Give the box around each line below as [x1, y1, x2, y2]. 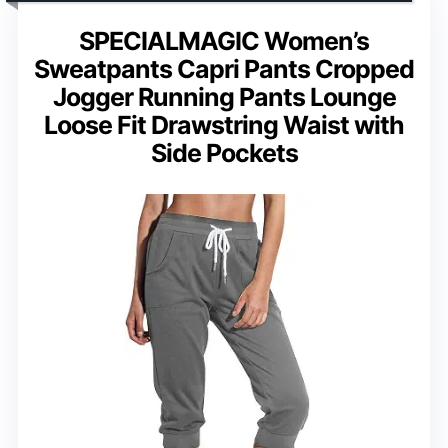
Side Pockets [150, 137, 298, 168]
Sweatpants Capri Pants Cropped [34, 53, 414, 84]
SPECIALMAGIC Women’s [79, 25, 369, 56]
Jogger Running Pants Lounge [52, 81, 396, 112]
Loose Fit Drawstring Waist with [44, 109, 404, 140]
